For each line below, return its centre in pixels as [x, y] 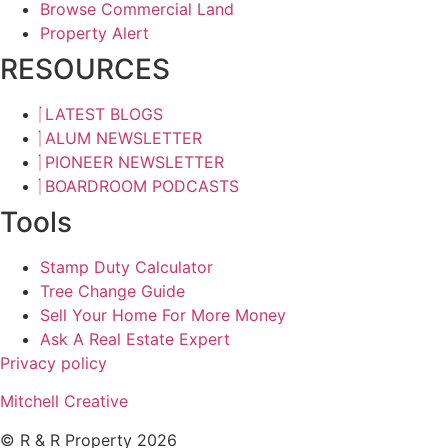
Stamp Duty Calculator [126, 266]
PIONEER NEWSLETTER [134, 161]
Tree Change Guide [112, 290]
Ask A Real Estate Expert [135, 338]
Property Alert [94, 32]
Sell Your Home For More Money [163, 314]
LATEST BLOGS [104, 113]
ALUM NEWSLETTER [123, 137]
